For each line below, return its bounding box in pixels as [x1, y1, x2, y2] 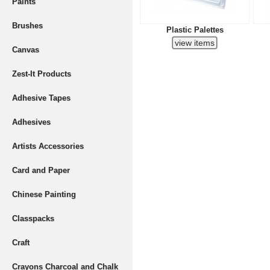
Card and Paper [12, 166, 70, 175]
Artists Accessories [12, 142, 84, 151]
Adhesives [12, 118, 51, 127]
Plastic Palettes [166, 25, 224, 34]
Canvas [12, 45, 39, 54]
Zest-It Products [12, 69, 71, 78]
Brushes [12, 21, 43, 30]
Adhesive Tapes [12, 93, 71, 102]
